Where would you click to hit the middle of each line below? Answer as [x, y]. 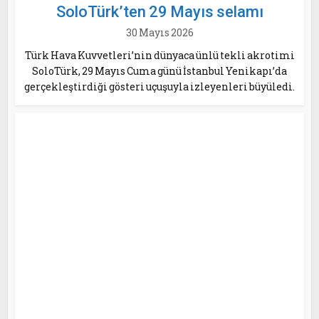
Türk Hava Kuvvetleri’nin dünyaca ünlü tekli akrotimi [159, 55]
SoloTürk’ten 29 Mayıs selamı [159, 12]
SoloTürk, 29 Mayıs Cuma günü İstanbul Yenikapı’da [159, 71]
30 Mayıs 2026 [159, 32]
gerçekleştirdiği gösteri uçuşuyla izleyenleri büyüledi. [159, 87]
